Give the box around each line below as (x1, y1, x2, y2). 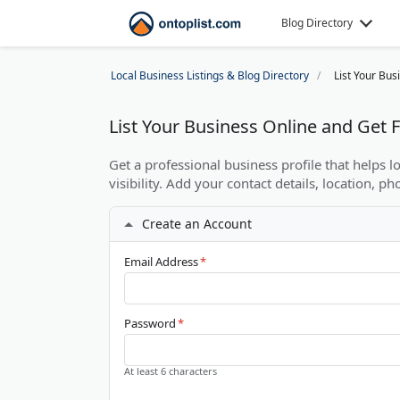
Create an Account (142, 215, 252, 232)
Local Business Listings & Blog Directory (111, 68, 309, 83)
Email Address (124, 254, 198, 270)
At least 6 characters (124, 364, 217, 378)
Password (124, 315, 176, 331)
